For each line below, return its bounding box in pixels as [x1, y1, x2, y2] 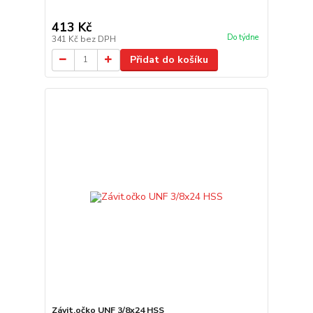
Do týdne [226, 31, 259, 43]
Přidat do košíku [129, 52, 208, 66]
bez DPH [80, 33, 116, 45]
